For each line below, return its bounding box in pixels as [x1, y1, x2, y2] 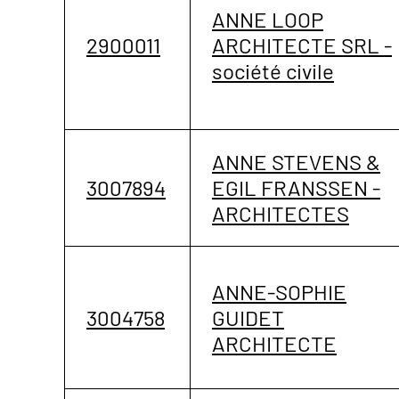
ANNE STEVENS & [212, 148, 380, 175]
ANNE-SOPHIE [212, 278, 346, 305]
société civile [212, 57, 334, 84]
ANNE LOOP [212, 5, 323, 32]
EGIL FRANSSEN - [212, 174, 380, 200]
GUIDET [212, 304, 284, 330]
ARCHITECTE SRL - [212, 31, 392, 58]
